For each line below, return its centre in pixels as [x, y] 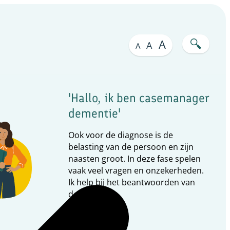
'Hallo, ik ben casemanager [138, 98]
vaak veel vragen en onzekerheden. [136, 170]
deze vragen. [93, 194]
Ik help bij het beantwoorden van [131, 182]
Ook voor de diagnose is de [120, 135]
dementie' [94, 113]
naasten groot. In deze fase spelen [134, 159]
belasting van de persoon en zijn [131, 147]
